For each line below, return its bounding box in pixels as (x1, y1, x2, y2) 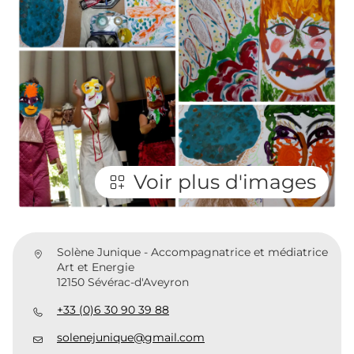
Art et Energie (57, 260, 134, 274)
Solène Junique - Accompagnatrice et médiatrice (57, 245, 328, 259)
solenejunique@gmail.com (57, 330, 205, 345)
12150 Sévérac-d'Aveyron (57, 275, 189, 289)
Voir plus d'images (134, 170, 316, 194)
